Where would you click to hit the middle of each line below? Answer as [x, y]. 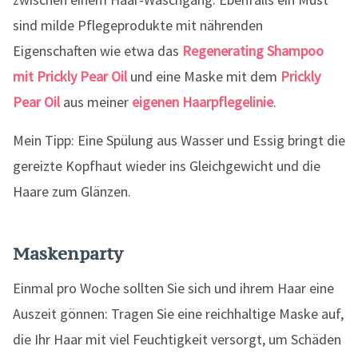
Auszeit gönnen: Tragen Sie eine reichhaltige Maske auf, [178, 314]
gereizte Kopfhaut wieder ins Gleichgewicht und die [167, 166]
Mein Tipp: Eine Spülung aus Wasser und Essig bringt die [179, 140]
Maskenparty [68, 253]
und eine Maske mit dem [204, 76]
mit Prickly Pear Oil [70, 76]
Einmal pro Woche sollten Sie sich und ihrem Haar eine [173, 288]
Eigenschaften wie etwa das [97, 51]
